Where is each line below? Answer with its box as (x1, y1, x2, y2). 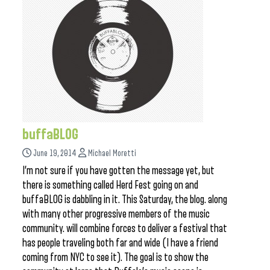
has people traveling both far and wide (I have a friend (22, 237, 218, 249)
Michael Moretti (88, 149, 136, 158)
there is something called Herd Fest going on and (22, 179, 198, 191)
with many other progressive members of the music (22, 208, 210, 220)
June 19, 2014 (33, 149, 77, 158)
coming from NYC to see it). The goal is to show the (22, 251, 209, 263)
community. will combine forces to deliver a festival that (22, 222, 227, 234)
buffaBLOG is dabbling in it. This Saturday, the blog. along (22, 193, 227, 206)
